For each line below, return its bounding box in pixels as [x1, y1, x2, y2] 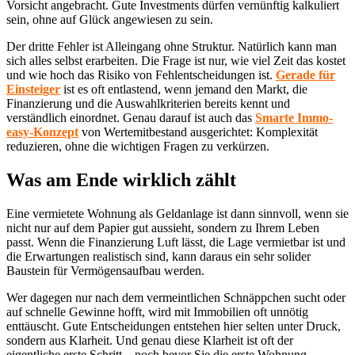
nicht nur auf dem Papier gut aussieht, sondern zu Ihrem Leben [6, 220, 319, 235]
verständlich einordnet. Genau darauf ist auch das [6, 110, 255, 124]
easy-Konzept [6, 124, 78, 139]
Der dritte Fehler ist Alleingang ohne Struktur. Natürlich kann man [6, 39, 337, 53]
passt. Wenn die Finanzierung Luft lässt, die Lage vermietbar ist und [6, 235, 345, 249]
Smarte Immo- [255, 110, 333, 124]
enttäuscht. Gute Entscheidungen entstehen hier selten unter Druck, [6, 319, 341, 333]
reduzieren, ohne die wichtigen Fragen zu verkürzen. [6, 139, 269, 153]
